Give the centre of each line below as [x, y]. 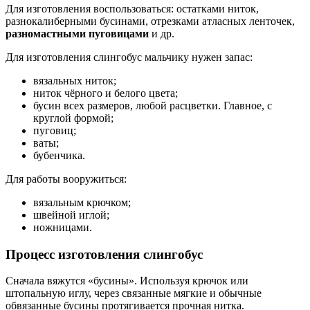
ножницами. [63, 227]
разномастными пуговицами [77, 33]
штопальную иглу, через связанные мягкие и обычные [134, 293]
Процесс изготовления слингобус [104, 254]
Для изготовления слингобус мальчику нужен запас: [129, 57]
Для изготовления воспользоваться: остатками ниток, [132, 8]
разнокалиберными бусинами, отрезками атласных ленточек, [150, 21]
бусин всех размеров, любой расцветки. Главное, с [153, 105]
